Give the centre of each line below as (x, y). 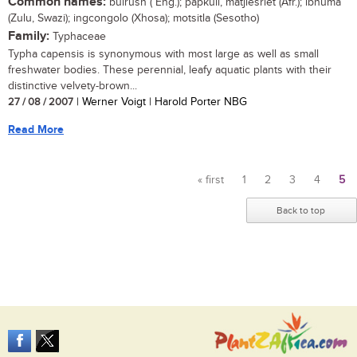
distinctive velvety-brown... (73, 86)
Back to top (301, 210)
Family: (29, 36)
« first (211, 180)
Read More (36, 129)
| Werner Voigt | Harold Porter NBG (160, 102)
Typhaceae (78, 36)
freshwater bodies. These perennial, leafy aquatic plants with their (170, 70)
